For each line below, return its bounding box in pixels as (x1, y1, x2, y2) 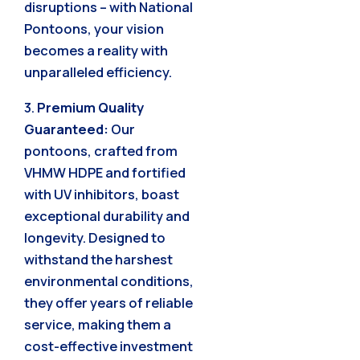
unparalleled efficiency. (24, 63, 172, 81)
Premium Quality (37, 97, 144, 117)
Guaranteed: (24, 119, 108, 138)
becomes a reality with (24, 41, 168, 59)
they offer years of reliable (24, 292, 193, 312)
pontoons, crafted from (24, 141, 178, 160)
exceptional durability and (24, 206, 190, 225)
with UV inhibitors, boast (24, 184, 179, 203)
